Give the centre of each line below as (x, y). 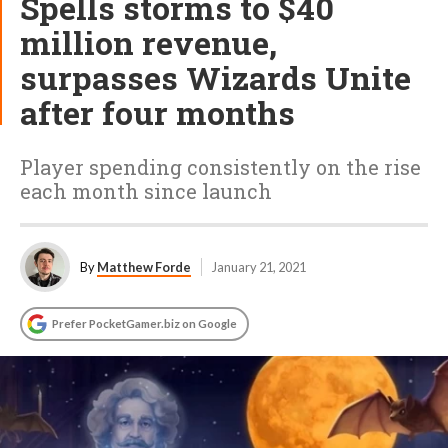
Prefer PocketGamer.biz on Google (144, 323)
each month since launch (146, 191)
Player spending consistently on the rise (220, 167)
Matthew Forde (144, 267)
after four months (157, 112)
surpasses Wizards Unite (215, 77)
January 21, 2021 (259, 267)
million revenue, (148, 42)
